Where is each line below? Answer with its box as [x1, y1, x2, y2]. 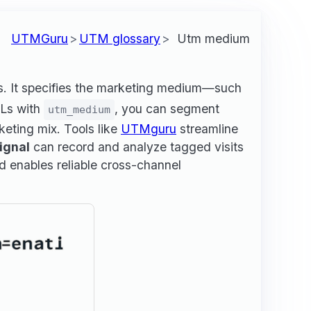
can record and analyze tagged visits [30, 139, 244, 154]
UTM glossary [79, 31, 160, 46]
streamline [176, 121, 238, 136]
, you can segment [115, 101, 219, 116]
